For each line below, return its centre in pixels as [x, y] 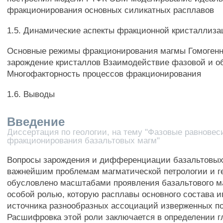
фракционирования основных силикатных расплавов [111, 10]
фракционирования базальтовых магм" [84, 140]
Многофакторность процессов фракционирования [104, 74]
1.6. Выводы [31, 94]
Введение [36, 122]
